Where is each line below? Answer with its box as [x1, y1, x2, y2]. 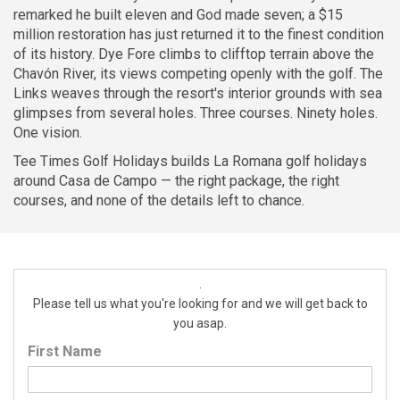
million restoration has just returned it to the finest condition [13, 26, 384, 43]
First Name [28, 343, 102, 360]
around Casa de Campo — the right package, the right [13, 172, 339, 189]
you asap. [173, 316, 227, 330]
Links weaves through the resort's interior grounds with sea [13, 85, 382, 102]
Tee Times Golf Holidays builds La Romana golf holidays [13, 153, 367, 170]
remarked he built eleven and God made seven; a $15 [13, 6, 343, 23]
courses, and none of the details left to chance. [13, 192, 304, 209]
